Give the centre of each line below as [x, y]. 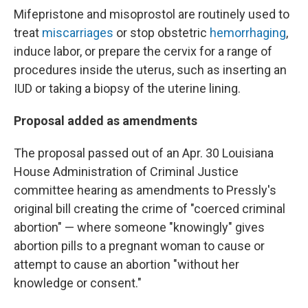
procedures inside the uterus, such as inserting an [150, 70]
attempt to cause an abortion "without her [126, 264]
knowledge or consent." [78, 283]
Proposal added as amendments [106, 121]
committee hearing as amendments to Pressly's [145, 190]
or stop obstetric [162, 33]
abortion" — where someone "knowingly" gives [139, 227]
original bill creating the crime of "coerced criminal [150, 209]
